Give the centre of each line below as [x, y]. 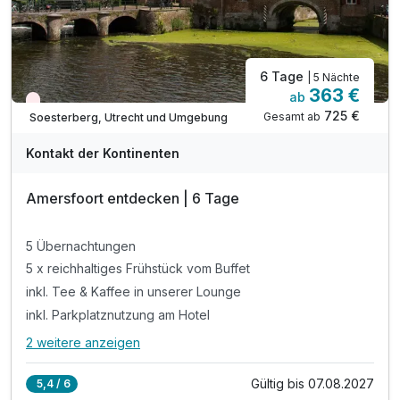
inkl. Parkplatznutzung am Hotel [118, 314]
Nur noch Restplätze [90, 104]
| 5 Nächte [333, 78]
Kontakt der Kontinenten [103, 154]
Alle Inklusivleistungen [104, 351]
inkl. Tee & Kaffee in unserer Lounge [133, 292]
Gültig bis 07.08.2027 [312, 384]
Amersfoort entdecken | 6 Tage [133, 199]
